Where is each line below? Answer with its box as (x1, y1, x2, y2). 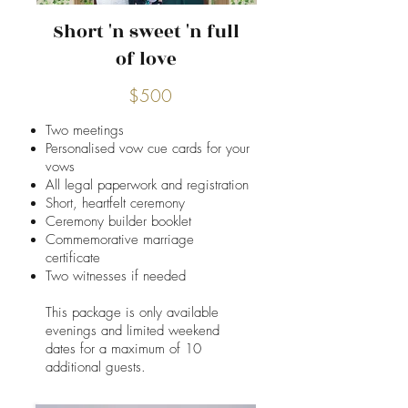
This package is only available (46, 303, 219, 321)
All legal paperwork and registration (46, 176, 249, 194)
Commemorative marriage (46, 230, 194, 249)
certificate (46, 249, 100, 267)
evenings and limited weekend (46, 321, 219, 340)
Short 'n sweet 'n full (52, 18, 240, 46)
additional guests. (46, 358, 150, 376)
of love (115, 46, 177, 73)
